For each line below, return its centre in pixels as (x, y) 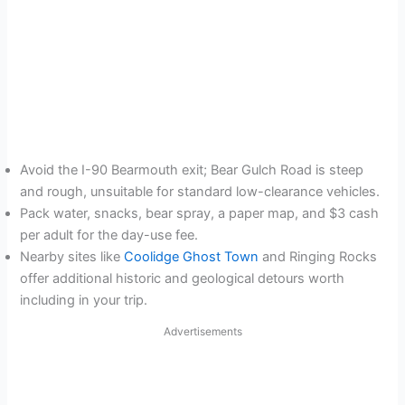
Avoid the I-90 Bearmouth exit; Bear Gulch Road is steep (192, 170)
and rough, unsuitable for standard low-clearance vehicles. (200, 192)
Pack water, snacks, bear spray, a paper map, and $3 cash (200, 214)
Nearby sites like (72, 257)
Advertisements (202, 332)
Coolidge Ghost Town (192, 257)
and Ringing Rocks (318, 257)
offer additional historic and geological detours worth (183, 279)
